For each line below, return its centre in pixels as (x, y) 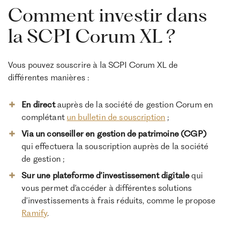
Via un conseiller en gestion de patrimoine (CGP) (114, 133)
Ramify (35, 213)
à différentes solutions (150, 188)
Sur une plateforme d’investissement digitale (107, 175)
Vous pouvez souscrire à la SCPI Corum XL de (93, 65)
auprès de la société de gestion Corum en (134, 104)
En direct (38, 104)
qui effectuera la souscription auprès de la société (115, 146)
